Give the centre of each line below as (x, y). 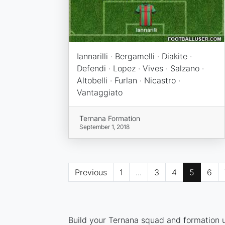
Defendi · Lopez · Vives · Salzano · (140, 69)
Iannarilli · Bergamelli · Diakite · (134, 57)
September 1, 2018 (105, 127)
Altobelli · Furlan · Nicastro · (128, 81)
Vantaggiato (99, 93)
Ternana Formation (110, 119)
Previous (91, 173)
